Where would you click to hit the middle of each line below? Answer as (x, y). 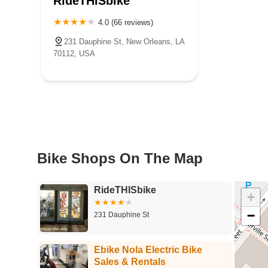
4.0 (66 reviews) (126, 22)
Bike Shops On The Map (120, 158)
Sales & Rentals (130, 261)
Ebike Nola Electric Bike (148, 249)
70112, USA (74, 53)
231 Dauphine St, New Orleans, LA (124, 41)
